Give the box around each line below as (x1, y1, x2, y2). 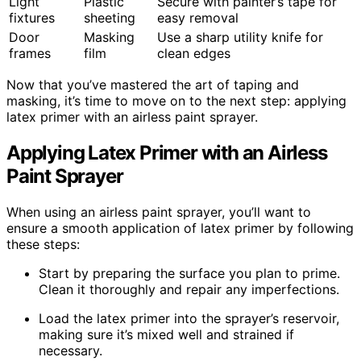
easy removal (157, 10, 239, 27)
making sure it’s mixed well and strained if (39, 326, 294, 343)
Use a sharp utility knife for (157, 29, 323, 46)
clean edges (157, 45, 230, 62)
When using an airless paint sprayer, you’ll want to (6, 204, 311, 221)
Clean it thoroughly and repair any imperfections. (39, 281, 339, 298)
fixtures (9, 10, 55, 27)
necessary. (39, 342, 102, 359)
